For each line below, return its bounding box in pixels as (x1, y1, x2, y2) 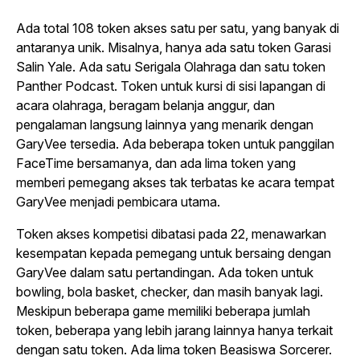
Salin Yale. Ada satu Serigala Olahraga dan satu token (16, 59, 325, 75)
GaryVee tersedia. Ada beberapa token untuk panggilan (16, 136, 334, 152)
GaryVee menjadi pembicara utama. (16, 194, 220, 210)
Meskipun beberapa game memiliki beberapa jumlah (16, 303, 310, 319)
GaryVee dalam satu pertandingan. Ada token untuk (16, 264, 313, 280)
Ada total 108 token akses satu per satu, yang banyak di (16, 20, 339, 36)
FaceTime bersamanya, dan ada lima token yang (16, 155, 296, 171)
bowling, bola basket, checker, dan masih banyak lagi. (16, 284, 323, 300)
